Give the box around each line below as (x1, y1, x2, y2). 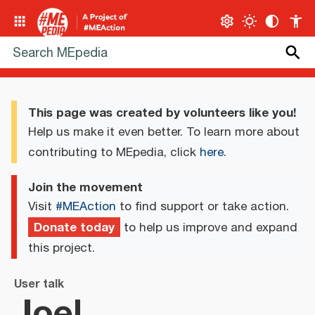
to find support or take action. (116, 197, 289, 216)
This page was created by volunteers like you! (28, 103, 296, 123)
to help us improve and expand (120, 218, 297, 237)
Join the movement (28, 177, 143, 198)
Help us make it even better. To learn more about (28, 123, 300, 142)
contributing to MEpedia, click (28, 143, 200, 162)
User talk (14, 275, 64, 294)
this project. (28, 238, 95, 257)
